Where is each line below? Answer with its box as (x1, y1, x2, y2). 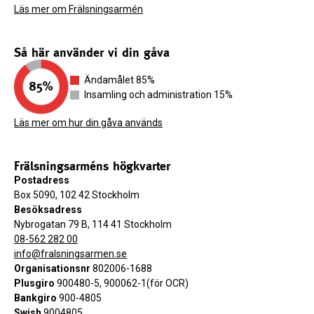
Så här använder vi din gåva (14, 45, 170, 60)
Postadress (14, 175, 69, 186)
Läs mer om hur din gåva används (14, 117, 163, 129)
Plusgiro (14, 278, 55, 289)
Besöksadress (14, 204, 82, 216)
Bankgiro (14, 292, 57, 304)
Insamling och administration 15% (84, 89, 233, 101)
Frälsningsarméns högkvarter (14, 158, 170, 174)
